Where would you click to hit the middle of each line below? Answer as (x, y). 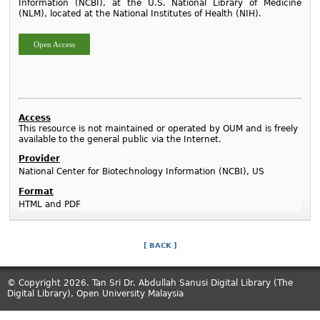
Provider (39, 158)
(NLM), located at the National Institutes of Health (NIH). (140, 14)
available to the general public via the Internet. (120, 140)
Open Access (54, 45)
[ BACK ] (160, 246)
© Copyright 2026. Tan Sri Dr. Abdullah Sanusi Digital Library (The (150, 283)
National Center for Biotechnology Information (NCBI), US (141, 171)
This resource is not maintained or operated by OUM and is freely (158, 129)
